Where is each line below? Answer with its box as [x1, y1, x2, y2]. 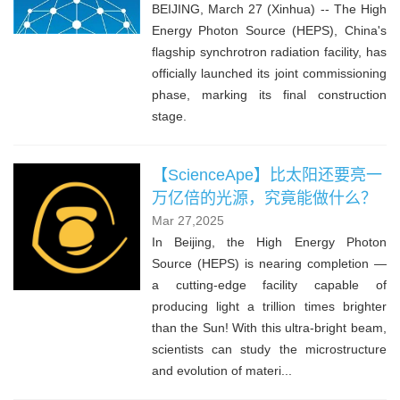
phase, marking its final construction [151, 87, 387, 102]
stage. [151, 108, 187, 123]
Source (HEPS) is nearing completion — [151, 255, 387, 271]
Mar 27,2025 [151, 212, 224, 228]
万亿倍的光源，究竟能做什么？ [151, 188, 377, 207]
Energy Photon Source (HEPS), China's [151, 22, 387, 37]
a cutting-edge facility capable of [151, 277, 387, 292]
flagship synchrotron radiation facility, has [151, 44, 387, 59]
